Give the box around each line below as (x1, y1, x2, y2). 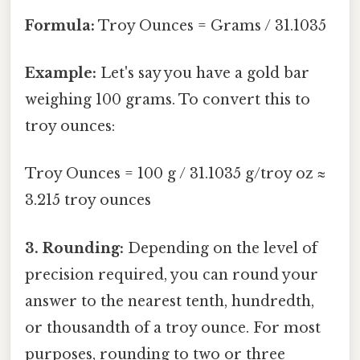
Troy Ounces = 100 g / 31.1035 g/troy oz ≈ (25, 165, 325, 183)
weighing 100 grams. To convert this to (25, 91, 310, 109)
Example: (25, 64, 96, 83)
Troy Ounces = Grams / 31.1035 (95, 16, 326, 35)
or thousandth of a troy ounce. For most (25, 318, 321, 337)
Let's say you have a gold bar (96, 64, 309, 83)
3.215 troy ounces (25, 191, 151, 210)
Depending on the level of (124, 239, 317, 257)
